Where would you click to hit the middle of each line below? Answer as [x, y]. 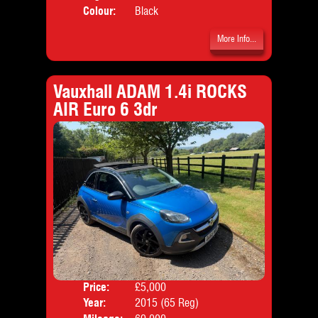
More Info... [237, 39]
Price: [97, 287]
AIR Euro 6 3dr [105, 109]
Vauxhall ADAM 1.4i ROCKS [150, 91]
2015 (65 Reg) [166, 303]
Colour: [100, 11]
